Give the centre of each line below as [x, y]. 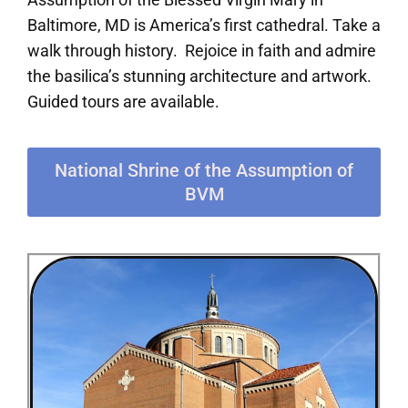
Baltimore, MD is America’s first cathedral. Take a [204, 25]
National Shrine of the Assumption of [204, 171]
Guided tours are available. [123, 102]
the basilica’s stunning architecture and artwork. [199, 76]
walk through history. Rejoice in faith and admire [202, 51]
